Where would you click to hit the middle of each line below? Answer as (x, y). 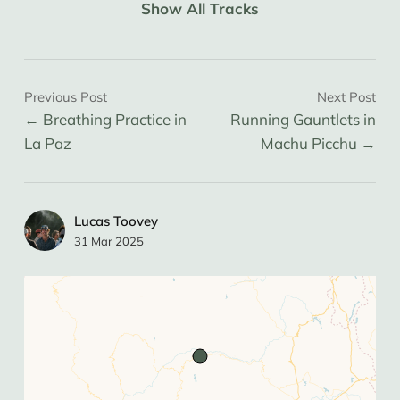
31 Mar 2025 (108, 242)
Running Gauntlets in (304, 120)
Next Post (347, 97)
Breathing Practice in (114, 120)
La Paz (47, 144)
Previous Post (65, 97)
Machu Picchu (309, 144)
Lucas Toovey (116, 221)
